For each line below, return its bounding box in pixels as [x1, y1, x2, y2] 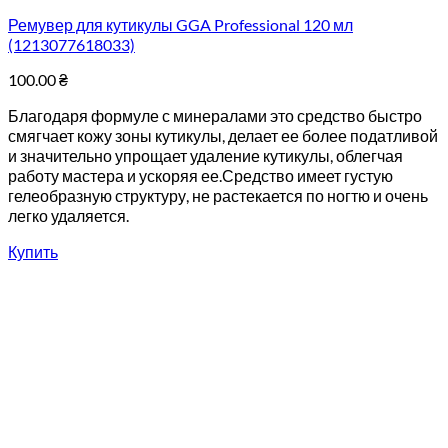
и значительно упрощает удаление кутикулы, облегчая [8, 146, 403, 165]
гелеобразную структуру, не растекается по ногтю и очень [8, 186, 428, 205]
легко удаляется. [8, 206, 129, 225]
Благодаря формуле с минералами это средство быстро [8, 106, 422, 125]
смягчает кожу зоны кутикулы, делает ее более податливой [8, 126, 438, 145]
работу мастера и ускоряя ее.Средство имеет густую [8, 166, 393, 185]
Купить [8, 242, 58, 261]
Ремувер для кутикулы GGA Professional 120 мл [8, 15, 353, 34]
